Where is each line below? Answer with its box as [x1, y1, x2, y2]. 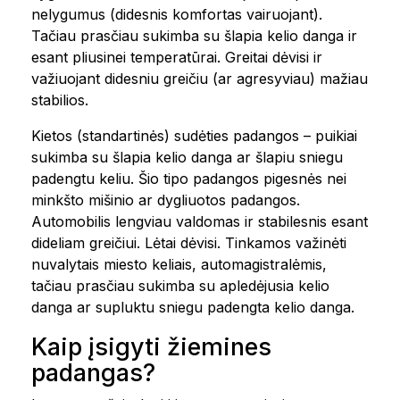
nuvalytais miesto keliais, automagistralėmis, [31, 255, 327, 273]
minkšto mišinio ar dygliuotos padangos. [31, 191, 300, 209]
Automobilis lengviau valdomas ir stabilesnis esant [31, 212, 368, 230]
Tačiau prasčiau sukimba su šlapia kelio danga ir [31, 27, 357, 45]
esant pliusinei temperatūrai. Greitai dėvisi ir [31, 48, 322, 66]
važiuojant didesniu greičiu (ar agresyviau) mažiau [31, 70, 368, 87]
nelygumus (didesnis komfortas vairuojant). [31, 5, 322, 23]
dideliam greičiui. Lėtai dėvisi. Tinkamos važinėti [31, 234, 346, 252]
